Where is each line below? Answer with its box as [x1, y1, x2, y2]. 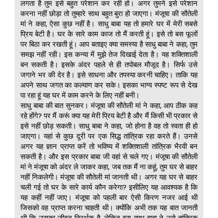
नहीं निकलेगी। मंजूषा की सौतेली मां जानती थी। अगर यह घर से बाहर [20, 172, 198, 182]
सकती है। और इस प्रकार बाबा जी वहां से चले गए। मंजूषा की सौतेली [20, 151, 198, 162]
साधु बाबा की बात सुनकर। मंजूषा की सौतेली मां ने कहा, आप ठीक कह [20, 100, 198, 111]
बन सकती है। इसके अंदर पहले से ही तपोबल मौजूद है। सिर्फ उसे [20, 59, 198, 70]
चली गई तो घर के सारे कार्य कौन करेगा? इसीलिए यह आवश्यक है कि [20, 182, 198, 193]
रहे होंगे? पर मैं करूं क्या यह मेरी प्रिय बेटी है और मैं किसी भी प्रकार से [20, 110, 198, 121]
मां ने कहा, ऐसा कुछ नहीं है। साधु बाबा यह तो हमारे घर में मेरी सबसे [20, 18, 198, 29]
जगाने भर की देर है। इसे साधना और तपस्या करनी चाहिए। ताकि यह [20, 70, 198, 80]
